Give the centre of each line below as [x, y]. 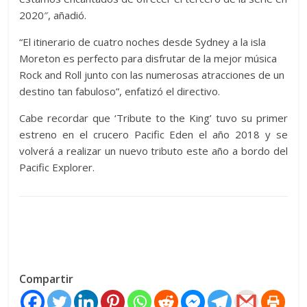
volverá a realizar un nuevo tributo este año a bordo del [153, 151]
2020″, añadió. [53, 15]
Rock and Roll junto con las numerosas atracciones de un [152, 75]
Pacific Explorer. [57, 168]
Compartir [47, 279]
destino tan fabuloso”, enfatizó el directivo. [120, 91]
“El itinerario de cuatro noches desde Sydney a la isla [143, 42]
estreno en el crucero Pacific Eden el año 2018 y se [153, 135]
